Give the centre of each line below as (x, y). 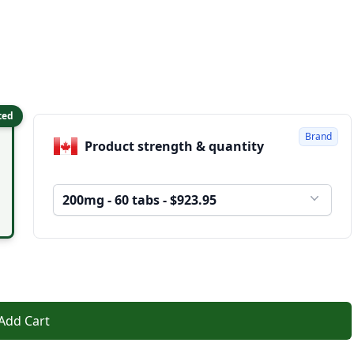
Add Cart (38, 321)
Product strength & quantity (237, 146)
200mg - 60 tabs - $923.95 (140, 200)
